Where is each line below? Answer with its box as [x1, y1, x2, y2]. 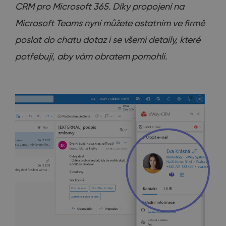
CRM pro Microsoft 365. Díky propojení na [15, 1, 184, 12]
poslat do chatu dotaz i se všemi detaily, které [15, 34, 200, 45]
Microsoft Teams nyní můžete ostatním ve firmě [15, 18, 205, 29]
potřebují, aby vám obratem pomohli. [15, 51, 167, 62]
